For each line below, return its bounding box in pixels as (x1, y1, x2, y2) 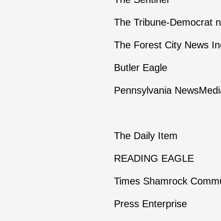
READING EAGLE (113, 153, 194, 164)
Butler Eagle (113, 62, 167, 73)
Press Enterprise (113, 198, 187, 209)
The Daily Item (113, 130, 178, 141)
